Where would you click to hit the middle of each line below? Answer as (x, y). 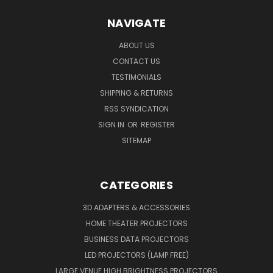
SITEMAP (136, 140)
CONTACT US (136, 61)
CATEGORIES (136, 185)
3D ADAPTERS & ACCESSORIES (136, 207)
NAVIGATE (136, 23)
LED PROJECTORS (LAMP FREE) (136, 255)
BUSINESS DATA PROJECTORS (136, 239)
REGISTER (158, 124)
